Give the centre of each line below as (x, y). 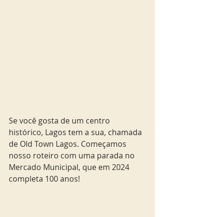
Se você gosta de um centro (60, 120)
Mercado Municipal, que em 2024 (70, 167)
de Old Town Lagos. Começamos (69, 144)
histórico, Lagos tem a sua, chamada (76, 132)
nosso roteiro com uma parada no (73, 155)
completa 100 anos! (44, 178)
